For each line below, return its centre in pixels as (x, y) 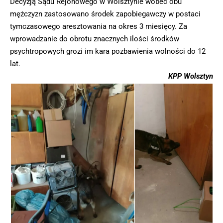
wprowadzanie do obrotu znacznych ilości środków (95, 39)
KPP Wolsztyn (191, 76)
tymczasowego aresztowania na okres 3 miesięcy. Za (99, 26)
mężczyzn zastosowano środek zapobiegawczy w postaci (105, 14)
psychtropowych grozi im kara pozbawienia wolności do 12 (108, 51)
